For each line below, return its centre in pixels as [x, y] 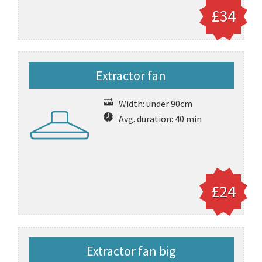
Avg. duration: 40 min [160, 119]
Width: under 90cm [155, 104]
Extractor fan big [131, 251]
